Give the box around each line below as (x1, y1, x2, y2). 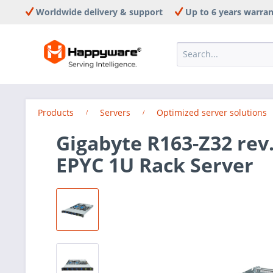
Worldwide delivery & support (34, 6, 163, 18)
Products (38, 107, 74, 118)
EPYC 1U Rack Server (56, 152, 253, 178)
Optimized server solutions (157, 107, 267, 118)
